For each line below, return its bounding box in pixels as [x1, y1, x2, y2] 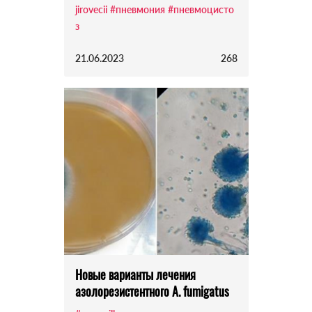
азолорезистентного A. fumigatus [75, 282, 229, 301]
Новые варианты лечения [75, 265, 196, 284]
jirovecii [75, 3, 107, 16]
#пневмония [109, 3, 165, 16]
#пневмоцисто [167, 3, 234, 16]
